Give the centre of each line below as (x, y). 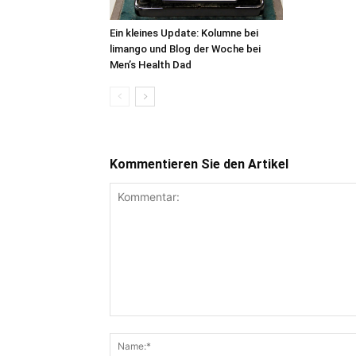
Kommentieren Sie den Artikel (199, 164)
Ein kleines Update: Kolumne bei (184, 33)
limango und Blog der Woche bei (185, 48)
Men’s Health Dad (151, 64)
